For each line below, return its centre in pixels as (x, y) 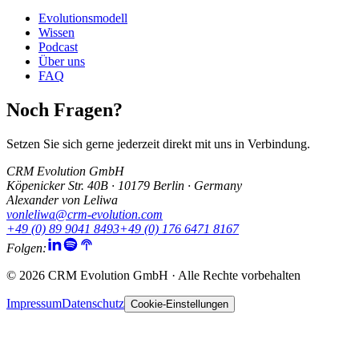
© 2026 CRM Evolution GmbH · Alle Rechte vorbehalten (153, 276)
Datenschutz (93, 304)
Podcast (58, 47)
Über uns (62, 62)
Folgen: (26, 248)
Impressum (34, 304)
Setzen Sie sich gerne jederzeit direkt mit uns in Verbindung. (158, 144)
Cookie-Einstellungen (179, 305)
